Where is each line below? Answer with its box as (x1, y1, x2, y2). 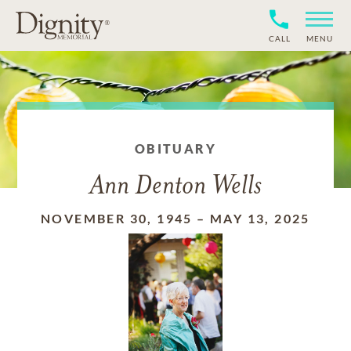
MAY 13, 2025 (210, 211, 310, 226)
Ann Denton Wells (89, 173, 262, 201)
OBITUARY (134, 141, 217, 156)
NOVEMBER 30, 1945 (41, 211, 193, 226)
